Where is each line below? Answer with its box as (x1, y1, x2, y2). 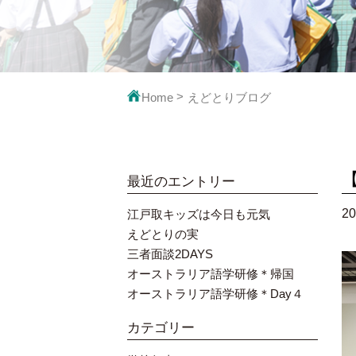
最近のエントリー (127, 174, 235, 189)
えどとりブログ (188, 91, 271, 104)
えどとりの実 (127, 227, 199, 241)
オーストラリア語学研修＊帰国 (127, 267, 294, 281)
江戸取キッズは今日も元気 (127, 207, 270, 221)
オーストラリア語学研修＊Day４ (127, 287, 304, 300)
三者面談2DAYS (127, 247, 213, 261)
